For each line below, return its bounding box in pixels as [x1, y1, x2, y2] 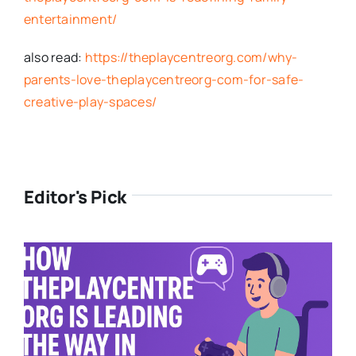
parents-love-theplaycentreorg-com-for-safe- [23, 70, 304, 88]
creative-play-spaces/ [23, 92, 157, 110]
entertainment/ [23, 10, 118, 28]
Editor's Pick [23, 184, 127, 209]
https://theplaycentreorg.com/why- [84, 48, 298, 66]
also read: [23, 48, 85, 66]
